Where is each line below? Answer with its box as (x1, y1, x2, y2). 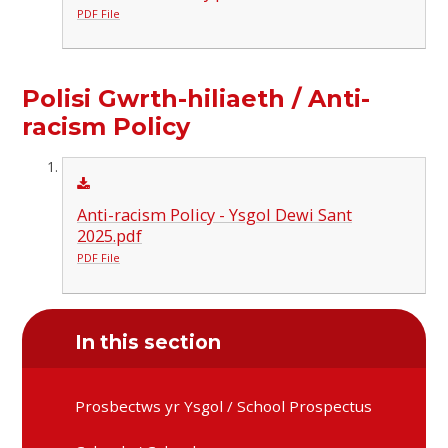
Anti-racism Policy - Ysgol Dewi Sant (76, 204, 352, 227)
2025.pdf (76, 225, 142, 248)
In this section (75, 330, 222, 355)
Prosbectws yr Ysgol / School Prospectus (75, 395, 373, 416)
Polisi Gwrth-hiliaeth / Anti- (22, 83, 371, 113)
